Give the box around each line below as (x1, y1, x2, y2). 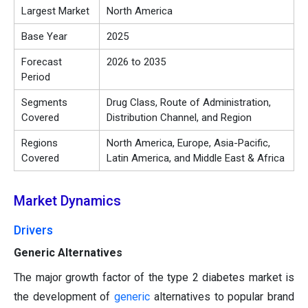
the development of (14, 290, 115, 304)
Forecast (21, 56, 62, 69)
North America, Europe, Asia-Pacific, (107, 137, 270, 150)
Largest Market (21, 5, 89, 18)
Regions (21, 137, 58, 150)
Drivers (14, 223, 53, 238)
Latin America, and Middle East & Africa (107, 152, 285, 165)
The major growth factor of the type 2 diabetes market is (14, 271, 294, 285)
